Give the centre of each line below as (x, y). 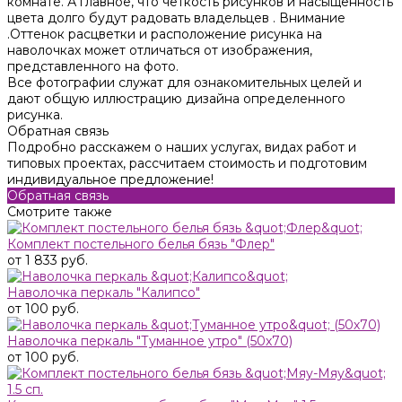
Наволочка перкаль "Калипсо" (104, 293)
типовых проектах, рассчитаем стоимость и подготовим (187, 164)
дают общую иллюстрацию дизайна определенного (176, 99)
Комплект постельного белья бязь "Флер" (141, 245)
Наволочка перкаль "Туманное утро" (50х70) (150, 341)
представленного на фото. (93, 67)
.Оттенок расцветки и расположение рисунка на (165, 35)
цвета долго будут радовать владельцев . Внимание (176, 18)
